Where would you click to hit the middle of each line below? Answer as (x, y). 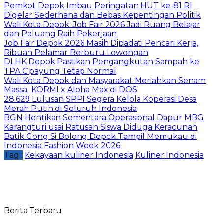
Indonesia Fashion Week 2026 (62, 145)
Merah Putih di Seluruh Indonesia (70, 108)
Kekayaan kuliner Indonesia (79, 155)
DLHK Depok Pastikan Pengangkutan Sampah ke (102, 61)
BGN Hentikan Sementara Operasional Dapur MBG (104, 117)
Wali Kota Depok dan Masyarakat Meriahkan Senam (105, 80)
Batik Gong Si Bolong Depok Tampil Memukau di (100, 136)
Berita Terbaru (33, 210)
